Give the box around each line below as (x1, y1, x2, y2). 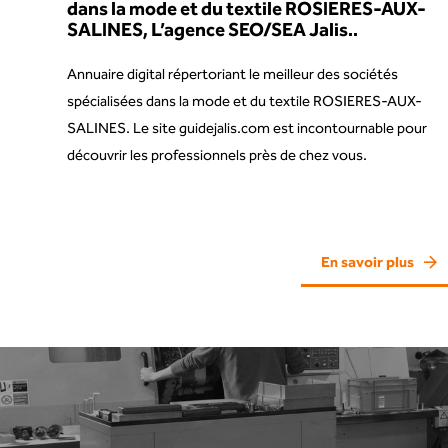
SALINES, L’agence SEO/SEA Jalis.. (67, 16, 359, 47)
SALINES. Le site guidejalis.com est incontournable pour (67, 117, 428, 142)
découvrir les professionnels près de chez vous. (67, 144, 368, 169)
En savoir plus (321, 250, 415, 275)
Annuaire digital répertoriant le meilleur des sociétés (67, 63, 399, 88)
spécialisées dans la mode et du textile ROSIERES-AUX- (67, 90, 423, 115)
